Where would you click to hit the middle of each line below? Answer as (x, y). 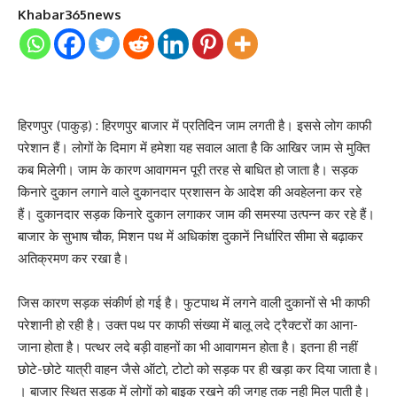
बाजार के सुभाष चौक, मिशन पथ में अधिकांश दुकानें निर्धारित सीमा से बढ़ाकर (191, 236)
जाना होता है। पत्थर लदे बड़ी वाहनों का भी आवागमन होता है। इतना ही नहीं (187, 346)
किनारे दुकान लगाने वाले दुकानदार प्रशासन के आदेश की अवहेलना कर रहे (190, 191)
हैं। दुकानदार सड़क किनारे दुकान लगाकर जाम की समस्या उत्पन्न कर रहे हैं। (196, 214)
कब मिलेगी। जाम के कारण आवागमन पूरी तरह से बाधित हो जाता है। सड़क (188, 169)
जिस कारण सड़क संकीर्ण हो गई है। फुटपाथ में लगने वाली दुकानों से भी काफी (194, 302)
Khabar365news (70, 14)
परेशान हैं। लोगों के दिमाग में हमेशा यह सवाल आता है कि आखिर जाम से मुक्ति (194, 147)
